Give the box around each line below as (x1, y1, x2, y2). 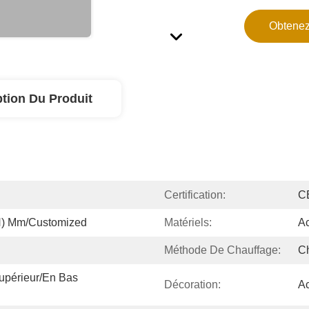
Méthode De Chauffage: (164, 244, 281, 256)
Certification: (164, 189, 226, 201)
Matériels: (164, 217, 212, 228)
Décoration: (164, 279, 221, 290)
